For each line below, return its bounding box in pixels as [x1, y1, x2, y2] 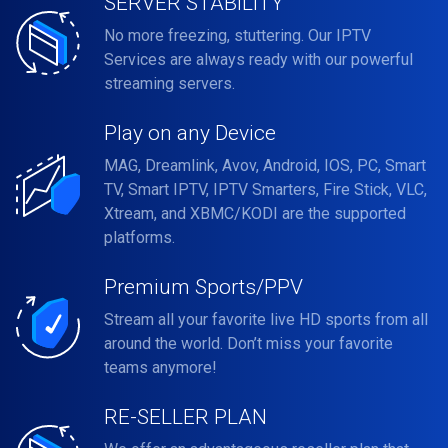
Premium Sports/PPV [104, 275, 303, 299]
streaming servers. [104, 74, 235, 93]
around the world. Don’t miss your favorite [104, 334, 393, 353]
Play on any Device [104, 121, 276, 145]
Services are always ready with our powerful [104, 50, 413, 69]
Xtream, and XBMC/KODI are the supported [104, 204, 406, 223]
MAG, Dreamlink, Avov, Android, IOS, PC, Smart [104, 156, 426, 175]
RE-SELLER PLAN [104, 405, 267, 429]
